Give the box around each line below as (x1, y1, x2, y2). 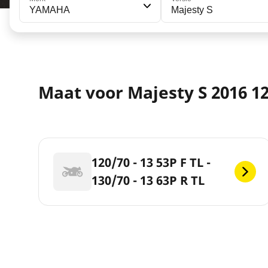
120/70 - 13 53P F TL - (92, 154, 211, 171)
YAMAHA (29, 5, 70, 15)
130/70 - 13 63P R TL (92, 172, 205, 189)
